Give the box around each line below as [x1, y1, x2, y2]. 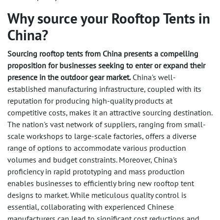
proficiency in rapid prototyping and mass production [7, 166, 185, 177]
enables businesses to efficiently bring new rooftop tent [7, 178, 194, 189]
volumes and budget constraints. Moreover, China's [7, 155, 177, 165]
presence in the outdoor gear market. [7, 72, 131, 82]
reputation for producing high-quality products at [7, 96, 172, 106]
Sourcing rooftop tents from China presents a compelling [7, 49, 198, 59]
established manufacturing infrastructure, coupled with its [7, 84, 201, 94]
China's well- [131, 72, 176, 82]
